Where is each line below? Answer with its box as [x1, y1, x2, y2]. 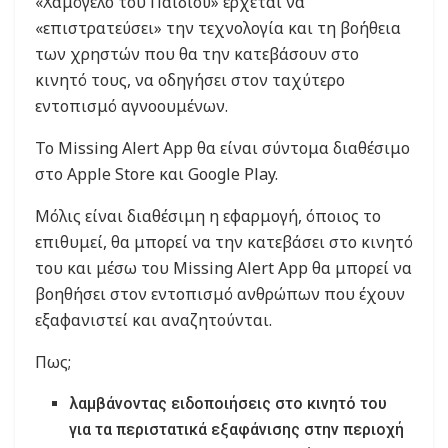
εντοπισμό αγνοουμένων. [35, 94, 228, 117]
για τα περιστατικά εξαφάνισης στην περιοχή [69, 419, 405, 439]
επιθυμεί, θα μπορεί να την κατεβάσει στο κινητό [35, 230, 413, 253]
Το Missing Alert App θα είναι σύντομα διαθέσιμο [35, 136, 410, 159]
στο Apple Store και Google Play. [35, 162, 278, 185]
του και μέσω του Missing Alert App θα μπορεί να [35, 256, 412, 279]
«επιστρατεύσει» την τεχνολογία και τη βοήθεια [35, 16, 401, 39]
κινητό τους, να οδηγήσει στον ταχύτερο [35, 68, 345, 91]
